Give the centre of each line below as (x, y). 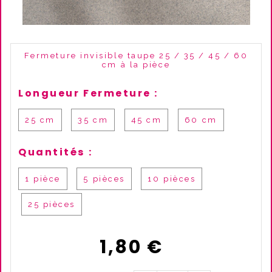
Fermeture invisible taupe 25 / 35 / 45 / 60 (136, 56)
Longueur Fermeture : (88, 93)
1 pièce (43, 179)
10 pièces (172, 179)
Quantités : (56, 152)
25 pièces (52, 204)
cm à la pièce (136, 65)
